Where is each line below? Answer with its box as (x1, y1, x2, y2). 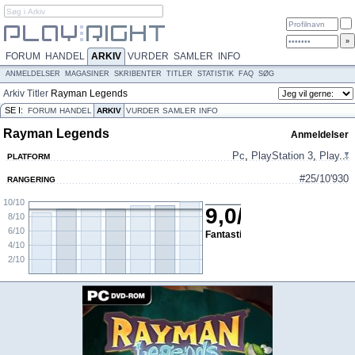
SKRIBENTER (114, 70, 162, 78)
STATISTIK (197, 70, 234, 78)
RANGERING (7, 175, 55, 184)
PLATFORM (7, 152, 50, 161)
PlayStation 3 (251, 150, 313, 162)
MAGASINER (65, 70, 109, 78)
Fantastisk (205, 229, 253, 240)
